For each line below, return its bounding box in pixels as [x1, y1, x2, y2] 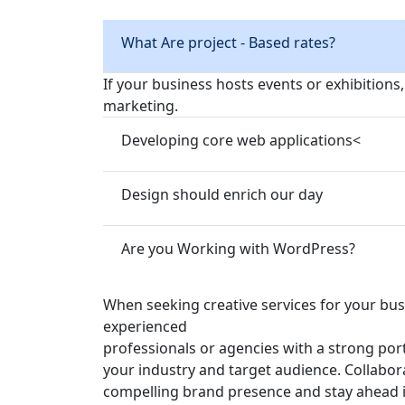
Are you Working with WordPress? [121, 238, 355, 259]
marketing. [103, 95, 178, 116]
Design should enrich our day [121, 184, 323, 204]
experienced [103, 316, 187, 336]
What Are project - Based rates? [121, 32, 335, 52]
